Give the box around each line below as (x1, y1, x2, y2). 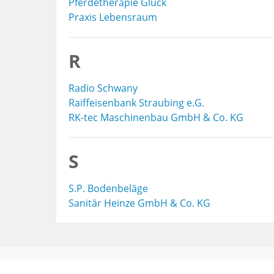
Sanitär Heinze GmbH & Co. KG (68, 196, 210, 210)
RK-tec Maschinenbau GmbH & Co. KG (68, 111, 243, 124)
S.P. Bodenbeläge (68, 182, 148, 195)
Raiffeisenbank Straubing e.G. (68, 96, 204, 109)
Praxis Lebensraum (68, 10, 157, 24)
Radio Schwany (68, 81, 138, 95)
